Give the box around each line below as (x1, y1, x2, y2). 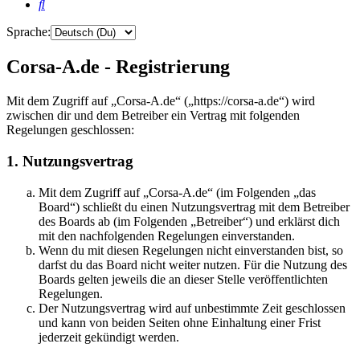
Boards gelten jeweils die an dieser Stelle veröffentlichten (39, 272, 328, 286)
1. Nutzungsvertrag (6, 153, 133, 170)
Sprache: (6, 25, 51, 39)
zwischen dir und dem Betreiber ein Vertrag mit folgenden (6, 108, 300, 123)
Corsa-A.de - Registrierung (6, 56, 230, 78)
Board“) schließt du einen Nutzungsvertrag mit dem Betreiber (39, 199, 350, 214)
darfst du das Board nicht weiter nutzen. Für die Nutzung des (39, 257, 347, 272)
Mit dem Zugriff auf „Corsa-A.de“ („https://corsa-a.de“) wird (6, 94, 315, 108)
